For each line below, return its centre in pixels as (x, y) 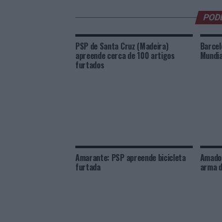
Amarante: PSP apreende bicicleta (131, 158)
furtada (88, 167)
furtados (90, 65)
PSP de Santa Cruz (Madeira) (122, 46)
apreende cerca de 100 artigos (125, 55)
